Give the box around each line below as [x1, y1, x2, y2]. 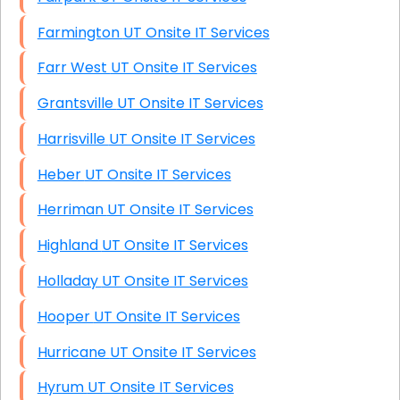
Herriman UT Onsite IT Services [106, 199, 254, 221]
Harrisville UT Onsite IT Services [108, 128, 255, 149]
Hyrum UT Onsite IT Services [87, 377, 234, 398]
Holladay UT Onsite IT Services [101, 271, 248, 292]
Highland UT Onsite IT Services [101, 235, 248, 256]
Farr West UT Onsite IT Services [110, 57, 257, 79]
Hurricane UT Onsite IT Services [109, 341, 256, 362]
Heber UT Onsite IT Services [84, 163, 231, 185]
